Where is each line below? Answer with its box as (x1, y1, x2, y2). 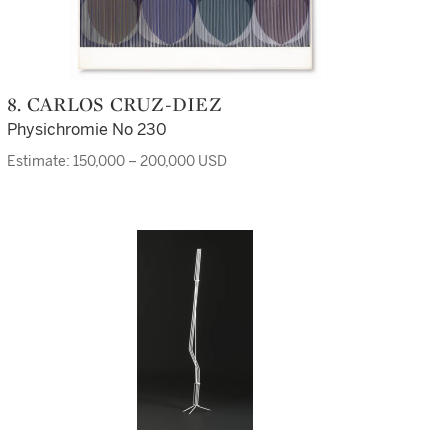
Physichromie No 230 (7, 120, 167, 139)
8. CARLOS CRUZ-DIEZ (21, 91, 222, 117)
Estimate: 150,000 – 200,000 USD (7, 153, 227, 170)
